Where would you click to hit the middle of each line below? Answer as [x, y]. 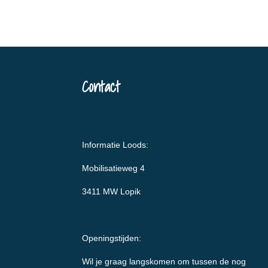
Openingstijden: [112, 238]
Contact [101, 87]
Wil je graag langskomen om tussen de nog [164, 262]
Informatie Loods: [115, 145]
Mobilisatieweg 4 [113, 168]
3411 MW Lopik [111, 192]
